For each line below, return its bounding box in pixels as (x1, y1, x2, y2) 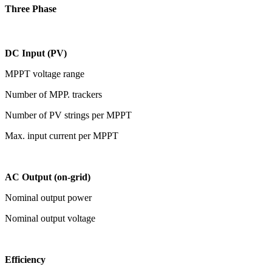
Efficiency (5, 254, 46, 265)
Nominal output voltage (5, 213, 95, 224)
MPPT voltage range (5, 69, 84, 80)
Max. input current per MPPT (5, 131, 118, 141)
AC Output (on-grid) (5, 172, 90, 183)
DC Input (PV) (5, 48, 67, 59)
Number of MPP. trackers (5, 89, 102, 100)
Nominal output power (5, 192, 92, 203)
